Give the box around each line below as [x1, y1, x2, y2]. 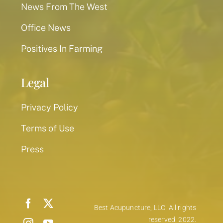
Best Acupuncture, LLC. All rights [94, 204, 197, 212]
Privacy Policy [21, 102, 78, 113]
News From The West [21, 1, 108, 12]
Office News [21, 22, 71, 33]
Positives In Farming [21, 43, 103, 54]
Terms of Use [21, 123, 74, 134]
